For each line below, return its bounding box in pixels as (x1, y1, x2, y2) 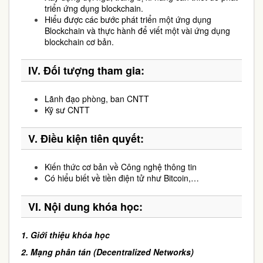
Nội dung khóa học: (44, 199, 143, 214)
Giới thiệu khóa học (31, 229, 110, 241)
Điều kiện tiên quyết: (41, 131, 144, 146)
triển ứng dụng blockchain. (45, 2, 143, 14)
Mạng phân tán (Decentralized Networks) (31, 246, 194, 258)
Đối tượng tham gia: (43, 63, 144, 78)
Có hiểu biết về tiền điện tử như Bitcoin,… (45, 172, 199, 184)
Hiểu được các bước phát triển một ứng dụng (45, 14, 211, 25)
